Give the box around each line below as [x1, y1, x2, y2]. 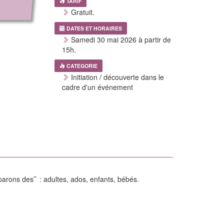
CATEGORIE [66, 62, 97, 69]
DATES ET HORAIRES [66, 24, 122, 32]
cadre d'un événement [61, 82, 133, 92]
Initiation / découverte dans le [68, 72, 164, 82]
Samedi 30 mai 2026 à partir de [68, 34, 171, 44]
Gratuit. [68, 7, 94, 17]
